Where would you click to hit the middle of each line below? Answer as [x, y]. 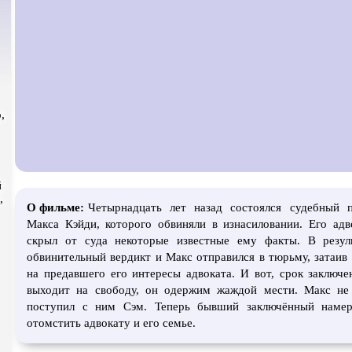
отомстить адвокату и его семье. [111, 323]
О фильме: [55, 208]
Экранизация [34, 17]
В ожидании [187, 17]
